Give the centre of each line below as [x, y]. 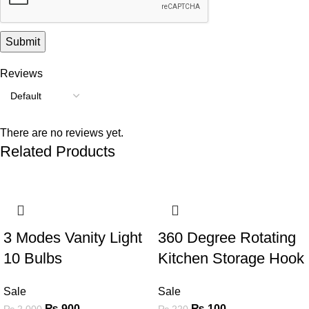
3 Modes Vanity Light [73, 237]
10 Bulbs [33, 258]
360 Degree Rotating [227, 237]
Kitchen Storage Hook [231, 258]
